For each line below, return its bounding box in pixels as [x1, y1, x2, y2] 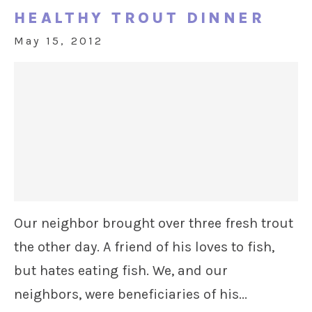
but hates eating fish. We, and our [14, 263, 228, 279]
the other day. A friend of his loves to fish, [14, 239, 274, 256]
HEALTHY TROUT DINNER [14, 9, 265, 28]
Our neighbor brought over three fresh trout [14, 215, 293, 232]
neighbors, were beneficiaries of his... [14, 286, 247, 303]
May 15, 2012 [14, 34, 104, 48]
